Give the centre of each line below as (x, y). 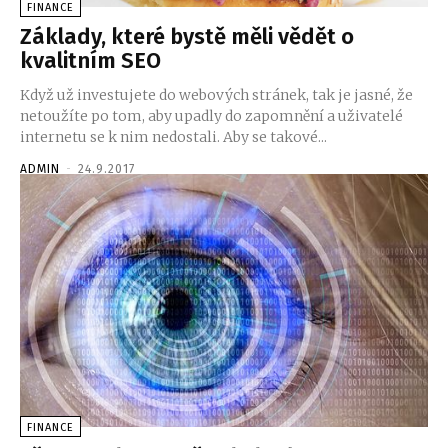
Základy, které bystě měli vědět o (187, 37)
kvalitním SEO (90, 61)
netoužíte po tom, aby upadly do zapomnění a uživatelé (211, 116)
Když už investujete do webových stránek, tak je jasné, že (216, 95)
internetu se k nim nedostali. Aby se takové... (173, 137)
